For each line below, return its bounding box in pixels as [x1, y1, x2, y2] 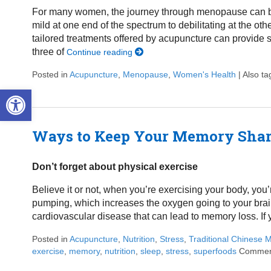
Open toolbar [5, 84, 65, 106]
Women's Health [172, 70, 236, 80]
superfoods [193, 246, 237, 256]
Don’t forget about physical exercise [31, 161, 198, 172]
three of [31, 47, 67, 57]
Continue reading [66, 47, 135, 57]
